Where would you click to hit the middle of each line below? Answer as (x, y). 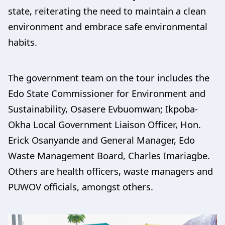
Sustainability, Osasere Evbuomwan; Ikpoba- (103, 108)
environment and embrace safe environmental (108, 26)
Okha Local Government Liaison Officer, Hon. (104, 124)
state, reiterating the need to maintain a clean (107, 11)
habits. (24, 42)
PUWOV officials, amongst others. (81, 186)
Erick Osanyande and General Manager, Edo (101, 140)
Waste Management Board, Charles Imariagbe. (109, 155)
